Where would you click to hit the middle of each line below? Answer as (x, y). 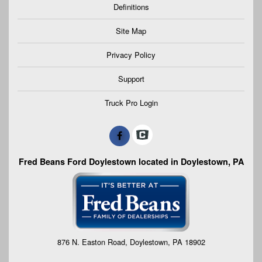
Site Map (131, 31)
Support (131, 79)
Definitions (131, 7)
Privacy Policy (131, 55)
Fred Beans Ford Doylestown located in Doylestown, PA (131, 161)
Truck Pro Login (131, 103)
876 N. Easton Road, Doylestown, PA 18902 (131, 242)
